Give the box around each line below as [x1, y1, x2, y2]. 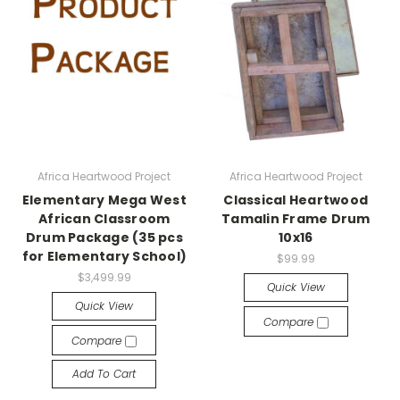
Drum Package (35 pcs [25, 228, 183, 246]
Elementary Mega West [21, 190, 187, 209]
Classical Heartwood [223, 190, 369, 209]
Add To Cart [72, 365, 137, 381]
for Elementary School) [21, 246, 187, 265]
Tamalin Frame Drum [221, 209, 371, 228]
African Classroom [38, 209, 171, 228]
